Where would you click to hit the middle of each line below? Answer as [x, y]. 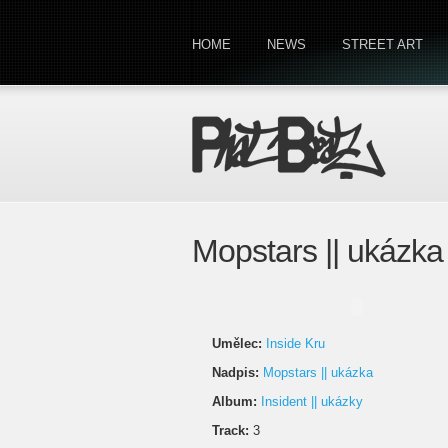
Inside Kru [295, 343]
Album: [234, 401]
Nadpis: [235, 372]
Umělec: [237, 343]
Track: [230, 430]
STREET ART [382, 44]
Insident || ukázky [312, 401]
